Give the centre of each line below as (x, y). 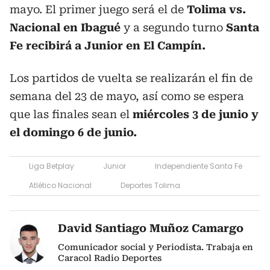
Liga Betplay (52, 166)
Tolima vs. (215, 9)
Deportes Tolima (150, 185)
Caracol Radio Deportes (110, 258)
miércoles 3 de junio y (194, 114)
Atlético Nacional (60, 185)
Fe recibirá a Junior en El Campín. (108, 46)
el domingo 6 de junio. (73, 132)
